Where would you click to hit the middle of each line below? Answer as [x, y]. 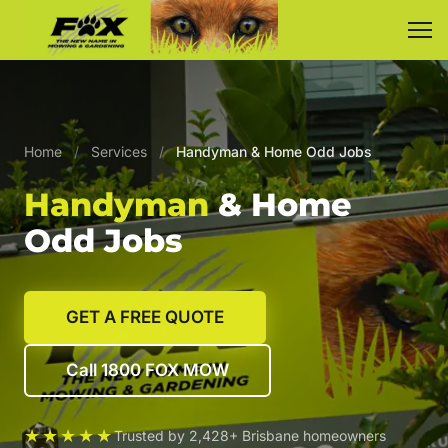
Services [119, 151]
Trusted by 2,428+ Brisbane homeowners [250, 435]
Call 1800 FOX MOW [147, 370]
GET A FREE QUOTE [145, 317]
